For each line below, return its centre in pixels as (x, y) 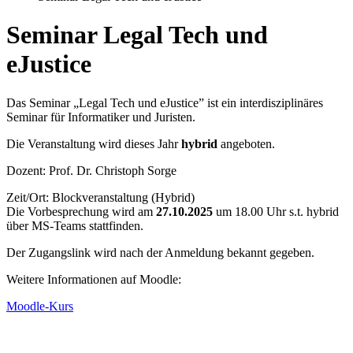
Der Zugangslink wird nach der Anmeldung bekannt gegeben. (160, 252)
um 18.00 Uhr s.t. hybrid (276, 211)
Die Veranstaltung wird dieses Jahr (94, 143)
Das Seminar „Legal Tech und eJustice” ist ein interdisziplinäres (165, 102)
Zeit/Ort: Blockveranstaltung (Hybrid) (100, 197)
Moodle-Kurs (40, 306)
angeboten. (246, 143)
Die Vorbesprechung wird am (80, 211)
